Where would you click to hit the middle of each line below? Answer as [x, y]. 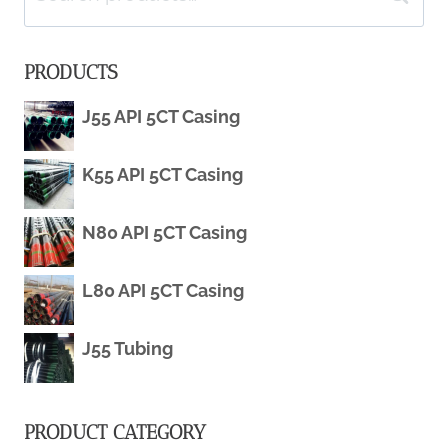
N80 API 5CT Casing [164, 233]
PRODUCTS [71, 72]
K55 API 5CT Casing [162, 175]
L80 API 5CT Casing [163, 291]
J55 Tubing [127, 349]
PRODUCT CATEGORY [115, 432]
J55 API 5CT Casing [161, 117]
